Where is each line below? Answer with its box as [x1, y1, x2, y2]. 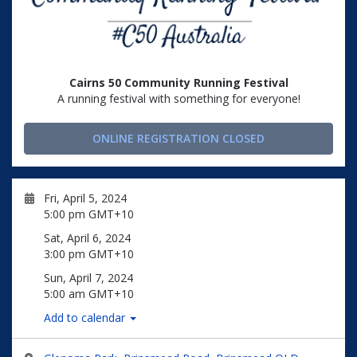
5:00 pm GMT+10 [44, 206, 134, 222]
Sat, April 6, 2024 [44, 230, 131, 245]
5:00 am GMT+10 [44, 286, 134, 301]
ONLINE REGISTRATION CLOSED [92, 131, 265, 146]
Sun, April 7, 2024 [44, 270, 133, 285]
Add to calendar [44, 310, 128, 325]
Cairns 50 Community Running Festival [69, 75, 288, 90]
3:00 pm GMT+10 [44, 246, 134, 261]
